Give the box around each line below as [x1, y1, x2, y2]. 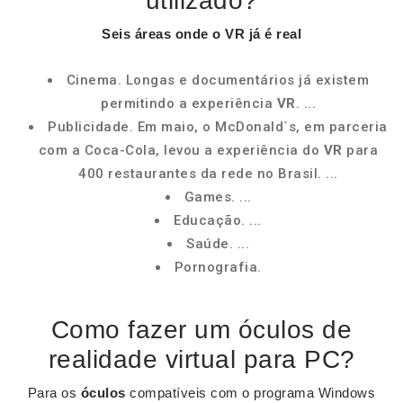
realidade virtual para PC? [48, 345, 355, 373]
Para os [27, 385, 81, 400]
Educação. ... [174, 212, 262, 228]
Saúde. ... [186, 236, 249, 252]
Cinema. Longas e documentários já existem [66, 72, 370, 88]
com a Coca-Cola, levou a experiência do [38, 142, 324, 158]
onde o [171, 26, 225, 41]
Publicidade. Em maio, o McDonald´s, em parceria [48, 119, 388, 135]
